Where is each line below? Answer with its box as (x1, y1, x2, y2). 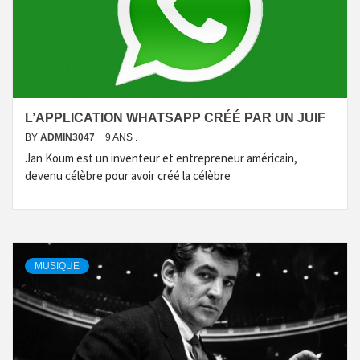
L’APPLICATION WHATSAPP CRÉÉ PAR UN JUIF (25, 111, 325, 125)
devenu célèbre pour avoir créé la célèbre (25, 168, 231, 183)
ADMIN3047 (40, 132, 97, 143)
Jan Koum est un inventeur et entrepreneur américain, (25, 150, 297, 166)
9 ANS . (105, 132, 137, 143)
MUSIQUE (35, 260, 80, 272)
